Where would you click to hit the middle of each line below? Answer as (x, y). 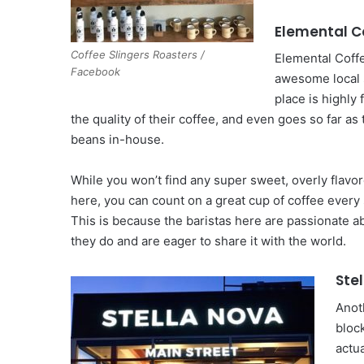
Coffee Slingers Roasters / (138, 54)
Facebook (95, 71)
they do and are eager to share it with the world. (208, 241)
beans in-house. (117, 140)
